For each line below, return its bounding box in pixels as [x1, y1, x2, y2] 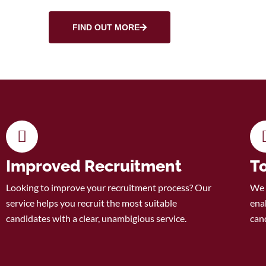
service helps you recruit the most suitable [6, 197, 177, 209]
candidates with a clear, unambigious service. [6, 213, 186, 224]
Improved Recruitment [6, 157, 182, 176]
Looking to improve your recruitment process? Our [6, 182, 211, 194]
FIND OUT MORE [72, 23, 140, 33]
